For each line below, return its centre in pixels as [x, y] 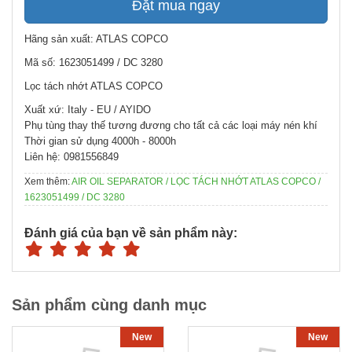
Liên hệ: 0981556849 [71, 157]
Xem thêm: [48, 182]
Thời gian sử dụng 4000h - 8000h [100, 141]
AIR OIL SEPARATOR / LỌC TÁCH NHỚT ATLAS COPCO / [196, 182]
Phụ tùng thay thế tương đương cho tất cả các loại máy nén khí [172, 126]
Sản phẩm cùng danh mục [109, 305]
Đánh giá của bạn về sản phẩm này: [131, 233]
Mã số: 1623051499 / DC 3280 [93, 63]
